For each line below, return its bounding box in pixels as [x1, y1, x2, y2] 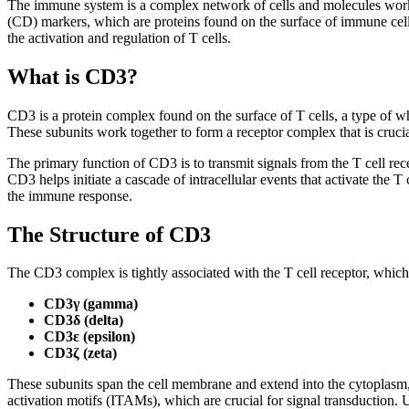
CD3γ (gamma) [44, 296, 138, 312]
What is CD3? [7, 64, 138, 89]
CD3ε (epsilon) [44, 329, 135, 345]
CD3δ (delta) [44, 312, 123, 329]
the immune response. [7, 187, 132, 204]
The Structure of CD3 [7, 222, 211, 246]
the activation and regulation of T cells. [7, 29, 231, 46]
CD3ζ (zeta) [44, 345, 117, 362]
